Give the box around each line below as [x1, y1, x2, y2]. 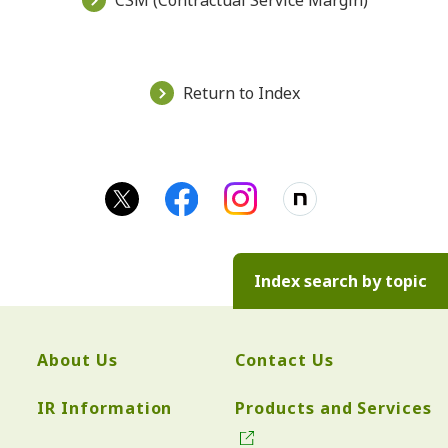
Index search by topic [254, 270, 427, 293]
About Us [37, 349, 118, 372]
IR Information [37, 397, 173, 420]
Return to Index [183, 82, 300, 105]
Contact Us [235, 349, 334, 372]
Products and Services [235, 397, 433, 420]
